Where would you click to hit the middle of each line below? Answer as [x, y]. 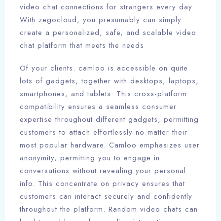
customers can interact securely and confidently [106, 197]
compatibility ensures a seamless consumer [98, 107]
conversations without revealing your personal [103, 171]
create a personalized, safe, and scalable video [108, 33]
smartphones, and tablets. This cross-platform [103, 94]
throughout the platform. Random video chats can [109, 209]
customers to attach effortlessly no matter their [104, 132]
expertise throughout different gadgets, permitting [109, 120]
